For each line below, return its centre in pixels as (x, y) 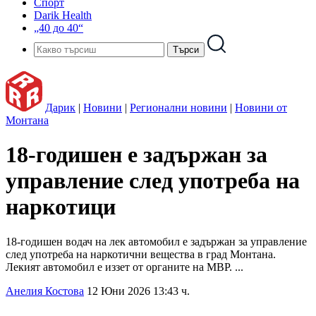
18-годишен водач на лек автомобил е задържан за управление (156, 241)
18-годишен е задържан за (136, 155)
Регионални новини (178, 108)
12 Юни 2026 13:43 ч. (138, 291)
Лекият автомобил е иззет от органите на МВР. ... (124, 267)
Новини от (261, 108)
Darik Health (63, 15)
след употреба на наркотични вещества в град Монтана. (141, 254)
